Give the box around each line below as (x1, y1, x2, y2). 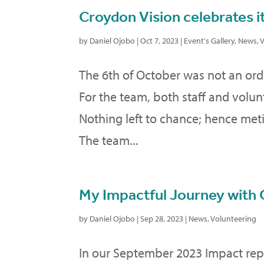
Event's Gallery (184, 35, 235, 46)
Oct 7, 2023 (140, 35, 179, 46)
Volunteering (210, 213, 257, 224)
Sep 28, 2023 (140, 213, 184, 224)
